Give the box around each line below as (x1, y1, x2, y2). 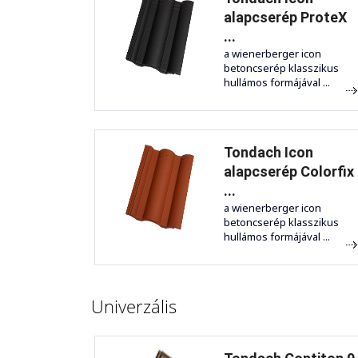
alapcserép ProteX (224, 9, 347, 26)
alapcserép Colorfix (224, 163, 354, 181)
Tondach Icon (224, 144, 313, 161)
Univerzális (91, 294, 177, 319)
